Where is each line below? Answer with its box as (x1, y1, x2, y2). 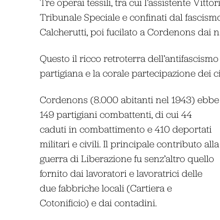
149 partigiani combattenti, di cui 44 (39, 108, 192, 120)
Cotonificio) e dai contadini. (39, 196, 157, 208)
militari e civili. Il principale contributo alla (39, 137, 219, 149)
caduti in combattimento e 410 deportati (39, 123, 212, 135)
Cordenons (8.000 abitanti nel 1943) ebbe (39, 93, 219, 105)
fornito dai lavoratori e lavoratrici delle (39, 167, 202, 179)
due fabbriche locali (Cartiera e (39, 182, 172, 193)
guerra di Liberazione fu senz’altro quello (39, 152, 214, 164)
